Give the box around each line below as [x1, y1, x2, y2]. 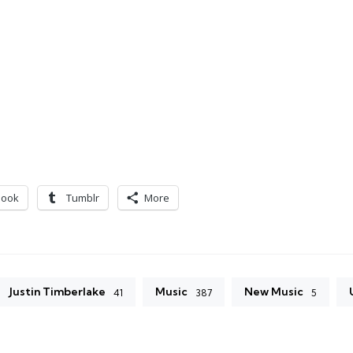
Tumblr [66, 191, 99, 206]
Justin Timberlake [9, 284, 106, 299]
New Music [244, 284, 303, 299]
